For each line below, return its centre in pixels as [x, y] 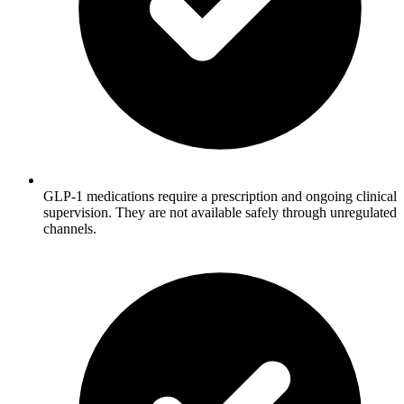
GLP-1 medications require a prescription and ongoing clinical [220, 197]
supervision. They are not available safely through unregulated [220, 213]
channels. [70, 229]
